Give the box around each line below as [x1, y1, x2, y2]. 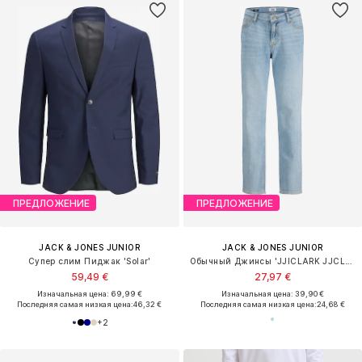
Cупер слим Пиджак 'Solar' [27, 256, 151, 267]
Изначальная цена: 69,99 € [36, 289, 142, 299]
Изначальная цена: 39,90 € [221, 289, 324, 299]
